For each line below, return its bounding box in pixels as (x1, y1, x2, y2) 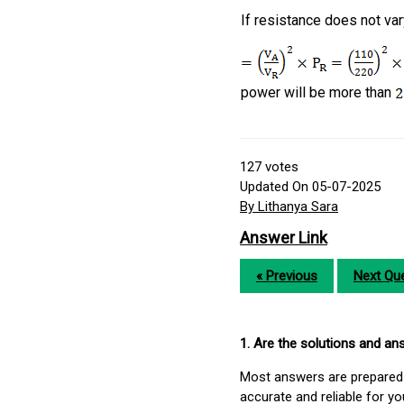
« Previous (256, 268, 317, 285)
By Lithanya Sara (240, 198, 338, 216)
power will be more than (241, 84, 395, 102)
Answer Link (240, 228, 327, 248)
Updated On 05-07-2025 (240, 179, 381, 196)
